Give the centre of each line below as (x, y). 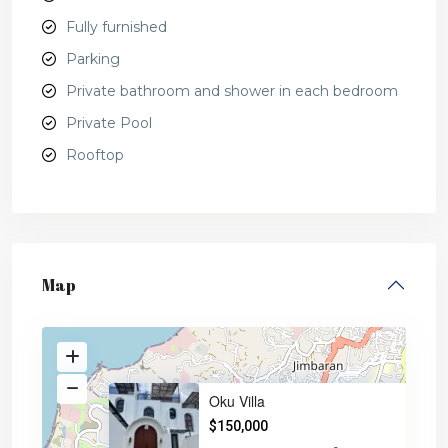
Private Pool (109, 123)
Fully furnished (116, 27)
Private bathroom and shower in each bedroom (232, 91)
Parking (93, 59)
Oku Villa (237, 401)
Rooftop (95, 155)
